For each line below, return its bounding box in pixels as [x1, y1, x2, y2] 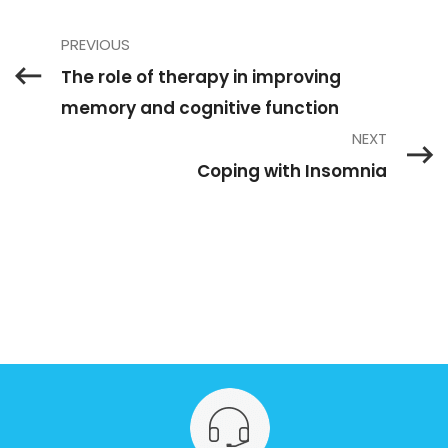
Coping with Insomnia [197, 158, 387, 183]
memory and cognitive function [61, 95, 339, 120]
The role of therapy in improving [61, 64, 341, 89]
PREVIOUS [61, 33, 130, 55]
